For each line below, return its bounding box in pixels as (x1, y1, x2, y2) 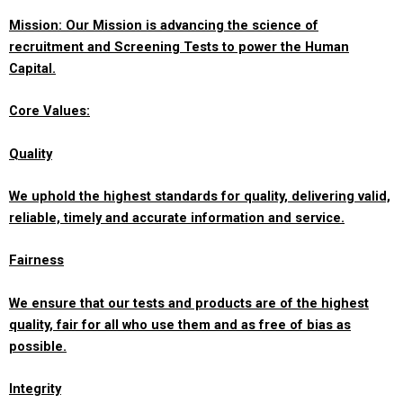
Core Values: (9, 103, 90, 120)
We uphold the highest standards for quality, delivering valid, (9, 188, 390, 205)
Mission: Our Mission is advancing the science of (9, 17, 318, 34)
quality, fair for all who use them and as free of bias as (9, 316, 351, 333)
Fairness (9, 252, 64, 269)
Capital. (9, 60, 56, 77)
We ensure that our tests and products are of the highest (9, 294, 369, 311)
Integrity (9, 381, 61, 398)
